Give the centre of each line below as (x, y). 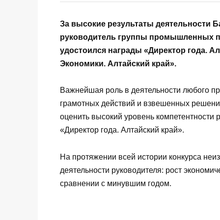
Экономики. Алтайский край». (118, 64)
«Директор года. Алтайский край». (122, 130)
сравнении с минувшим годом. (116, 183)
